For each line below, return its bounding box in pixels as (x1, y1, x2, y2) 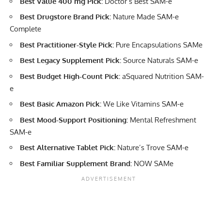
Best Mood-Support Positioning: (20, 115, 128, 124)
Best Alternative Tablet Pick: (20, 143, 115, 153)
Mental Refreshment (128, 115, 196, 124)
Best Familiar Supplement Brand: (20, 158, 132, 168)
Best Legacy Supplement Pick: (20, 56, 121, 65)
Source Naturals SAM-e (121, 56, 198, 65)
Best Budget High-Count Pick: (20, 71, 120, 81)
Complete (10, 24, 41, 34)
